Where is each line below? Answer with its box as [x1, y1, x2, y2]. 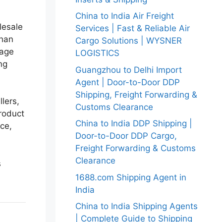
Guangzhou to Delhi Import [75, 64, 182, 75]
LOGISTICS [75, 48, 119, 58]
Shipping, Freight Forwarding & [75, 89, 197, 100]
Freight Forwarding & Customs [75, 143, 196, 153]
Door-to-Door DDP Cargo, [75, 131, 177, 141]
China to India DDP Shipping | [75, 118, 192, 128]
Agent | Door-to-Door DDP [75, 77, 180, 87]
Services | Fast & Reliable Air [75, 23, 190, 33]
